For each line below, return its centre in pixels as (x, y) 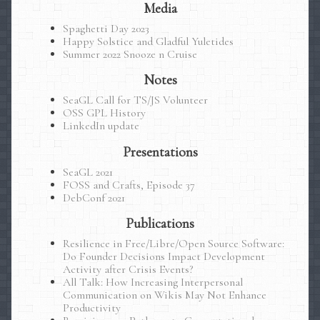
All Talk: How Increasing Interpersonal (153, 282)
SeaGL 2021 (88, 172)
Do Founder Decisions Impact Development (164, 256)
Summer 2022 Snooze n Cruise (130, 55)
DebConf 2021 (94, 197)
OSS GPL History (104, 113)
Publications (160, 223)
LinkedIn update (101, 126)
